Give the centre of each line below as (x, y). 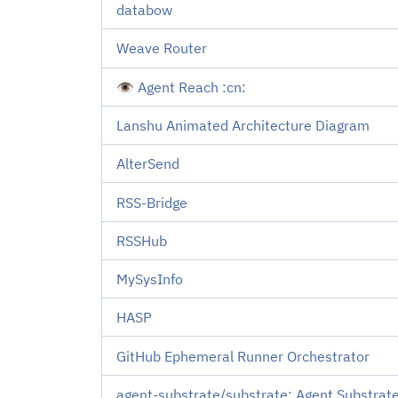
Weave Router (162, 48)
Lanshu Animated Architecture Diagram (243, 126)
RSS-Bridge (152, 202)
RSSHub (142, 240)
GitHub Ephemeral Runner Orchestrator (243, 356)
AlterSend (148, 164)
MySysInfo (150, 279)
